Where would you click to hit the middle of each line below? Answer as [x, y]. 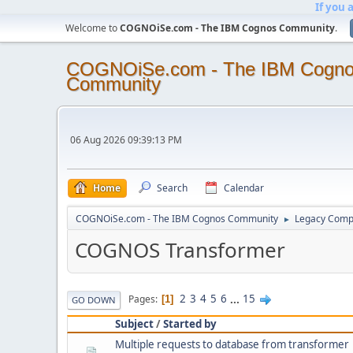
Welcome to [93, 28]
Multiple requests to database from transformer [232, 344]
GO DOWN [94, 299]
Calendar [244, 188]
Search [172, 188]
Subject [134, 323]
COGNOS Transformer [180, 250]
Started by [190, 323]
